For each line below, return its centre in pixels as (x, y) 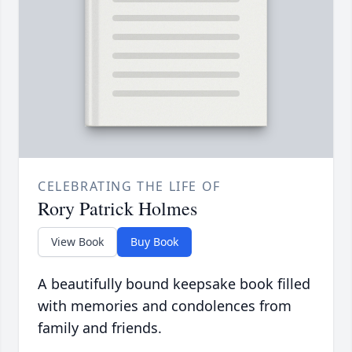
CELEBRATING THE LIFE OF (129, 186)
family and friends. (100, 327)
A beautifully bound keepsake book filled (174, 283)
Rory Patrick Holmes (117, 208)
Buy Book (154, 241)
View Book (77, 241)
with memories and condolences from (165, 305)
